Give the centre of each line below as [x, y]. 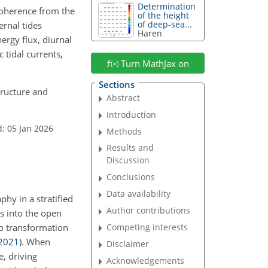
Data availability [139, 194]
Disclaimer [128, 243]
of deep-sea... [165, 25]
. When [36, 241]
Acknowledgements [146, 260]
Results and [130, 148]
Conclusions [131, 177]
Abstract [124, 98]
